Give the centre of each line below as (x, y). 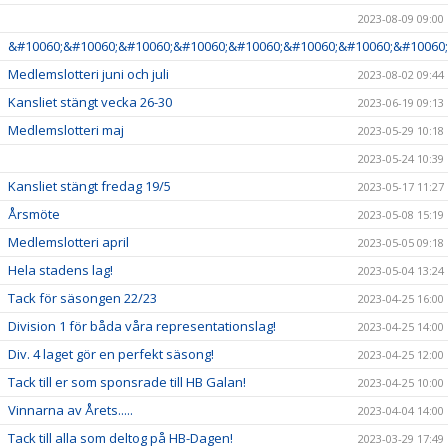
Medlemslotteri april (68, 242)
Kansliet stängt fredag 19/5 (89, 186)
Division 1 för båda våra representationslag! (142, 326)
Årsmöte (34, 214)
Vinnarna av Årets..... (70, 410)
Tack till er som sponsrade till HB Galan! (127, 382)
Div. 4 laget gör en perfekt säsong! (111, 354)
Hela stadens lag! (60, 270)
